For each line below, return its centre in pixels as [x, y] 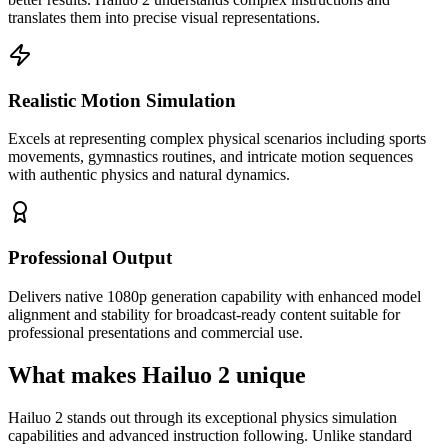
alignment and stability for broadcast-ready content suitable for [204, 314]
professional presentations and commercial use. [155, 332]
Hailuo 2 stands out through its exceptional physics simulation [202, 417]
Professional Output [90, 258]
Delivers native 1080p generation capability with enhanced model [214, 296]
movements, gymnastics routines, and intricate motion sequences [210, 157]
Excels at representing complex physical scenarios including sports [217, 139]
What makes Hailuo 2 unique [157, 374]
